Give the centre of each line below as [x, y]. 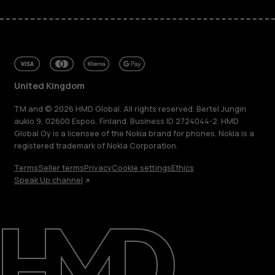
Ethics [182, 168]
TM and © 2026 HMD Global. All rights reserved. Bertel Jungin [130, 109]
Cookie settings [141, 168]
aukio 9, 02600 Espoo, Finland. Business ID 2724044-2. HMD [126, 121]
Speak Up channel [48, 180]
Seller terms [61, 168]
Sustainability [48, 246]
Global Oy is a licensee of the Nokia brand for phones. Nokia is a [134, 133]
